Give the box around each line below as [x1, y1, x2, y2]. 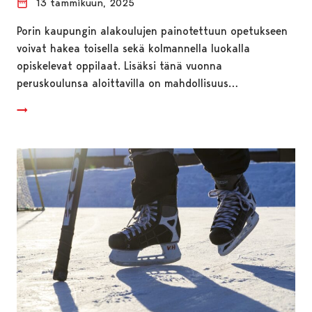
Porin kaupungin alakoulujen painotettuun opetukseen [17, 24, 288, 38]
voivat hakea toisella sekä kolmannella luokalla [17, 41, 250, 55]
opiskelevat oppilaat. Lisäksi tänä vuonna [17, 58, 222, 72]
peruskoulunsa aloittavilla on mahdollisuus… [17, 76, 238, 90]
